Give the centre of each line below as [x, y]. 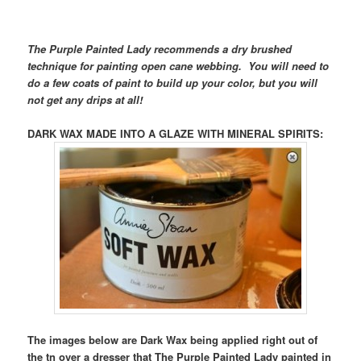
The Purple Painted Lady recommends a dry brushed [160, 49]
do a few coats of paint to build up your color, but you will [173, 83]
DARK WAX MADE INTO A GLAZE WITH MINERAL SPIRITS [174, 134]
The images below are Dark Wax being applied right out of [173, 340]
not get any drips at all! [85, 100]
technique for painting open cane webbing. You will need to [178, 66]
